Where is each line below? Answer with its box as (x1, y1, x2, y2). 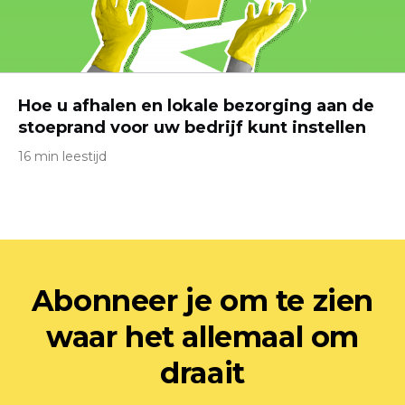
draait (160, 355, 245, 391)
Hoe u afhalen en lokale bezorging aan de (18, 96, 374, 116)
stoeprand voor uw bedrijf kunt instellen (18, 118, 366, 137)
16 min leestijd (18, 148, 107, 165)
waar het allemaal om (45, 319, 359, 354)
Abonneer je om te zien (31, 283, 374, 318)
